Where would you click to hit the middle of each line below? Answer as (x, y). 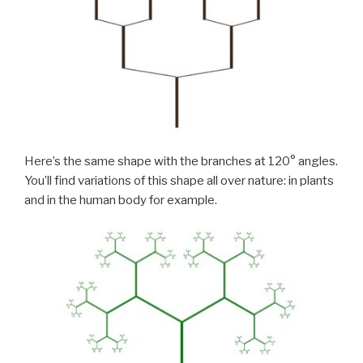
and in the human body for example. (121, 200)
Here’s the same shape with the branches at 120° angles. (181, 161)
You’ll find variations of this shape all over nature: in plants (179, 180)
